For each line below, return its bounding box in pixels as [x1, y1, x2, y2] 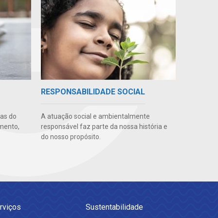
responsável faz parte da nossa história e [40, 123, 167, 131]
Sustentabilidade [86, 202, 143, 212]
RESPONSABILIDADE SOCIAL [40, 87, 145, 97]
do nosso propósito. [40, 133, 101, 141]
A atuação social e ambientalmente [40, 112, 150, 121]
